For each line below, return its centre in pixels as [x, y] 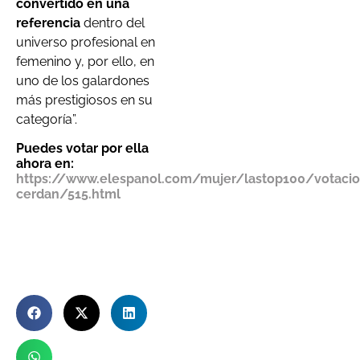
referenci [45, 22]
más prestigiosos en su [84, 100]
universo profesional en [86, 42]
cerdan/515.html [68, 194]
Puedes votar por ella [82, 149]
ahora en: [45, 164]
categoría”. [47, 119]
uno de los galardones [83, 80]
